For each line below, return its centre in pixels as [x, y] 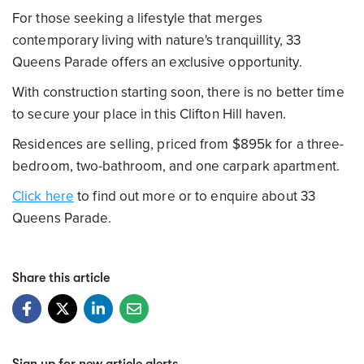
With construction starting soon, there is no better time [178, 92]
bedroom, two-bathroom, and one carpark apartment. [176, 166]
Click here [43, 196]
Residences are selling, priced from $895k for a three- [178, 144]
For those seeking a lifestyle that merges [138, 18]
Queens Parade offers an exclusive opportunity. [157, 62]
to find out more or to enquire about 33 [195, 196]
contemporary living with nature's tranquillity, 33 [157, 40]
